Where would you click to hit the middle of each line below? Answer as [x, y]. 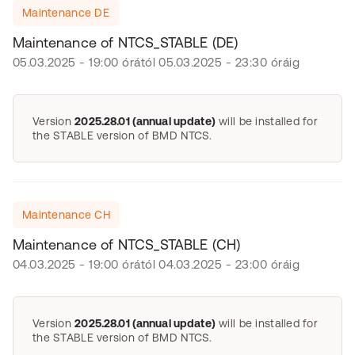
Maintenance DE [66, 13]
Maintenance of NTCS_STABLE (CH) [127, 244]
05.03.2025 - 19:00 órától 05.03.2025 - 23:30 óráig [156, 62]
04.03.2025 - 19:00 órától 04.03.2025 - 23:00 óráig [156, 264]
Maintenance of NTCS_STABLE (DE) [126, 42]
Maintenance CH [66, 215]
